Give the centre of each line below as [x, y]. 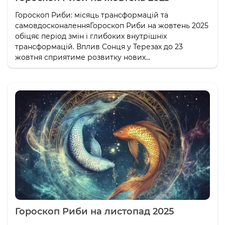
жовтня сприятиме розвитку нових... [83, 57]
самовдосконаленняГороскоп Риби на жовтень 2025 [112, 25]
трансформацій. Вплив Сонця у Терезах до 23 [99, 46]
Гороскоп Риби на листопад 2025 [95, 211]
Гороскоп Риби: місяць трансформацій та [92, 15]
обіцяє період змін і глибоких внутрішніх [91, 36]
